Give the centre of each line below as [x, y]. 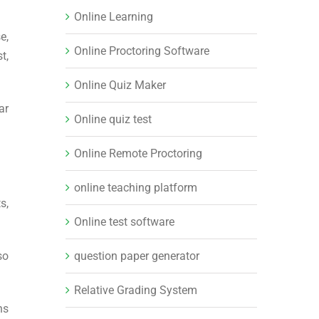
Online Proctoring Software [141, 51]
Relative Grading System [135, 290]
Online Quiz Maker [120, 85]
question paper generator [136, 256]
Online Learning [113, 16]
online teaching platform [135, 187]
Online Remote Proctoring [138, 153]
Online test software [124, 221]
